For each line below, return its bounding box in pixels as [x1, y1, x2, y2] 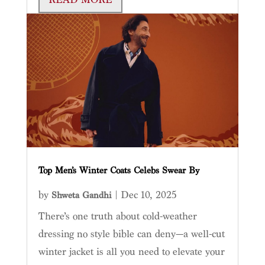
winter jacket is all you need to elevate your [38, 245, 225, 258]
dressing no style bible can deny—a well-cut [38, 228, 225, 241]
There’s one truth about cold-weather [38, 210, 197, 223]
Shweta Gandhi [51, 190, 112, 202]
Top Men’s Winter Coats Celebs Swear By [38, 165, 199, 177]
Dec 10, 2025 [120, 189, 176, 202]
